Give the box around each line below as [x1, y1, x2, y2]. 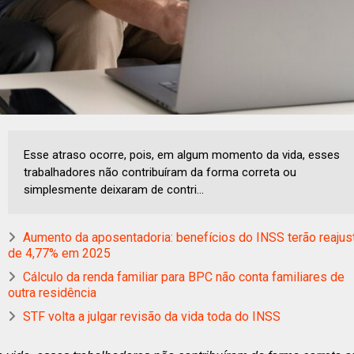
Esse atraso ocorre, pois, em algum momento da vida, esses [24, 147, 340, 162]
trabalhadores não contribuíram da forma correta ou [24, 164, 296, 179]
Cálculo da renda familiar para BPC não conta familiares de [23, 269, 345, 284]
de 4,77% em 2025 [8, 245, 111, 261]
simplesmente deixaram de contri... [24, 182, 204, 197]
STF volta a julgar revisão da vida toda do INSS [23, 308, 281, 324]
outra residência [8, 284, 96, 300]
